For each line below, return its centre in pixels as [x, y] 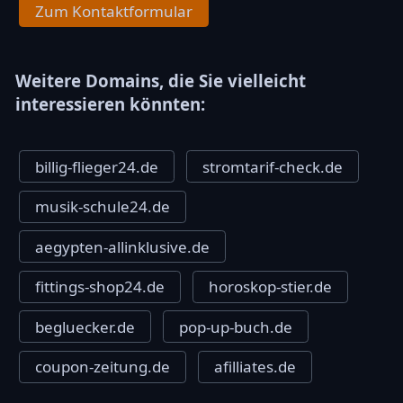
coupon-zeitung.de [103, 367]
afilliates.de [255, 367]
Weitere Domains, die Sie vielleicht [161, 81]
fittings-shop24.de [100, 287]
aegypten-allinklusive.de [123, 246]
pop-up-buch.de [235, 327]
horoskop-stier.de [270, 287]
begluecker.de [85, 327]
